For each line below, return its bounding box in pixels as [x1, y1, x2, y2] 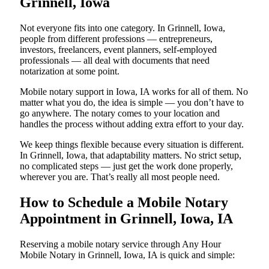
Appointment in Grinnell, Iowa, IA [20, 210, 233, 226]
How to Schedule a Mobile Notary [20, 194, 228, 210]
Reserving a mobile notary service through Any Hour [20, 238, 221, 249]
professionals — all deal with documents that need [20, 55, 210, 65]
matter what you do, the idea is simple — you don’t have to [20, 97, 244, 107]
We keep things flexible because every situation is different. [20, 139, 244, 150]
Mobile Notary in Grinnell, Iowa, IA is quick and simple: [20, 249, 235, 260]
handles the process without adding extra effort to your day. [20, 118, 244, 129]
